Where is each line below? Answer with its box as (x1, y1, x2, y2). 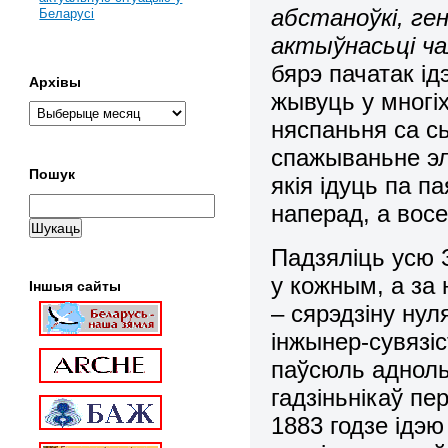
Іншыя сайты (29, 278, 122, 294)
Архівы (29, 74, 82, 90)
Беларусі (39, 6, 95, 21)
